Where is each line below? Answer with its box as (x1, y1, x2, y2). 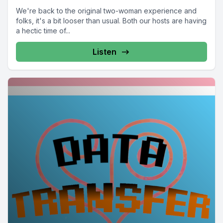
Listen (93, 47, 116, 57)
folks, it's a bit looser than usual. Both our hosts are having (16, 16, 207, 25)
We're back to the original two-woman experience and (16, 6, 197, 15)
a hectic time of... (16, 26, 70, 35)
